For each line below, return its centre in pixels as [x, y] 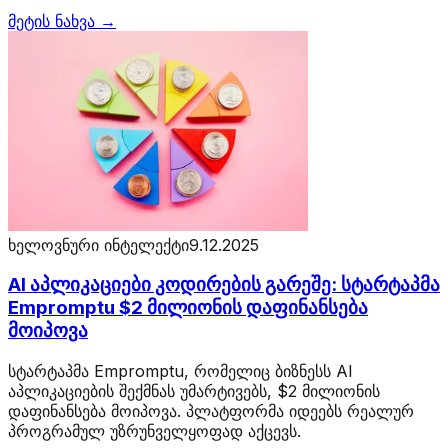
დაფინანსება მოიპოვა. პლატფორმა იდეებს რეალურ [211, 411]
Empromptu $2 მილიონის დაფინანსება [188, 308]
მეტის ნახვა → [62, 20]
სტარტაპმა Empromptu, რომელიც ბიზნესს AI [180, 371]
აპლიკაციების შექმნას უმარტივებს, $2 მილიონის [194, 391]
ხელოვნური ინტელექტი [98, 244]
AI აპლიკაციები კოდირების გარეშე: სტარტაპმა [224, 285]
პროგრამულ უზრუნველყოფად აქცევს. [154, 431]
